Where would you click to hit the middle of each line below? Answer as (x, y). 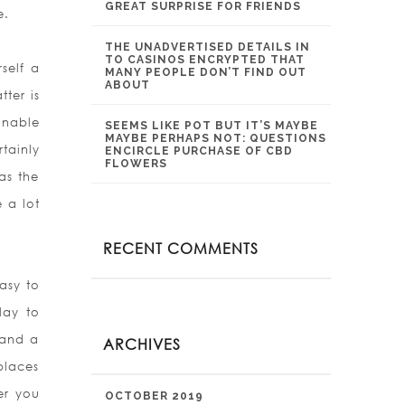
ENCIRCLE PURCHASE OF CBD (199, 151)
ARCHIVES (142, 344)
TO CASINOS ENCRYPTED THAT (205, 60)
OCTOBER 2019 (154, 396)
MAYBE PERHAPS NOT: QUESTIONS (216, 138)
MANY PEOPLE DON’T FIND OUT (206, 72)
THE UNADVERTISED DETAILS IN (207, 47)
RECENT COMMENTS (181, 248)
